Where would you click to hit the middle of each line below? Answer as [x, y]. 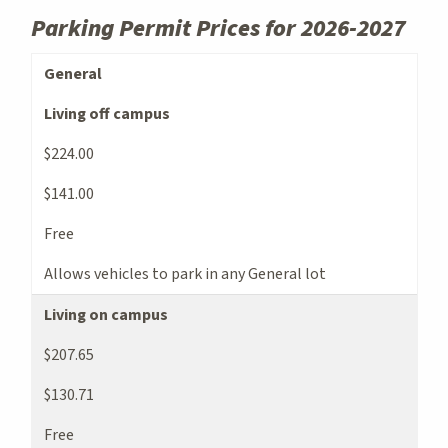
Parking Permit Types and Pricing [149, 63]
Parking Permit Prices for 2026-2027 [218, 28]
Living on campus [106, 314]
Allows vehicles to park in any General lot [185, 273]
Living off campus [107, 113]
